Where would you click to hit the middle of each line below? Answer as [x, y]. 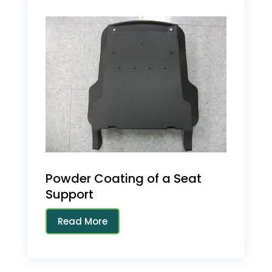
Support [69, 194]
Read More [82, 221]
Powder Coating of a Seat [123, 178]
